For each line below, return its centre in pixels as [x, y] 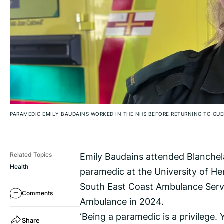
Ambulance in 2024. [122, 202]
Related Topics [31, 155]
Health [19, 167]
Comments [37, 193]
